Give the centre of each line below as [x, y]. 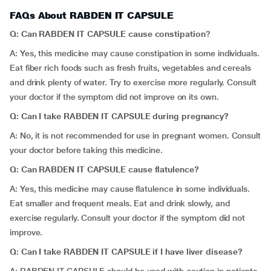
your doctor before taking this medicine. [86, 150]
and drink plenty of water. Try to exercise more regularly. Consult [133, 82]
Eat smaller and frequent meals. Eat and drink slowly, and [120, 203]
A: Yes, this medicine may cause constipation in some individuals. [135, 53]
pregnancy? [205, 116]
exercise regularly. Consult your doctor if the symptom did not [128, 218]
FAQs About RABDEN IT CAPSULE [92, 15]
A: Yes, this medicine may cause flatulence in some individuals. [130, 189]
